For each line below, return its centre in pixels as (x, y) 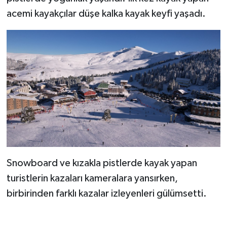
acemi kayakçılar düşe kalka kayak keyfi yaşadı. (106, 13)
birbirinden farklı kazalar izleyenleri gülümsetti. (106, 193)
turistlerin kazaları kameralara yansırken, (92, 178)
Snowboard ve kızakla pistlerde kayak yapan (102, 163)
